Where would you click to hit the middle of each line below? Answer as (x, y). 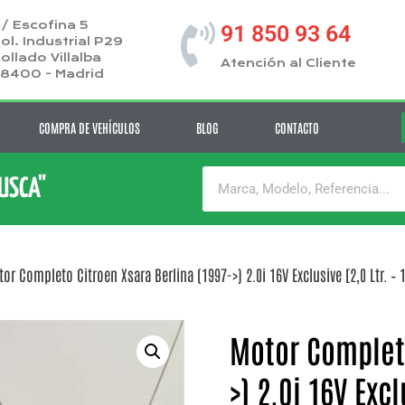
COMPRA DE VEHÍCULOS (89, 127)
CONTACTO (297, 127)
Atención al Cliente (288, 63)
